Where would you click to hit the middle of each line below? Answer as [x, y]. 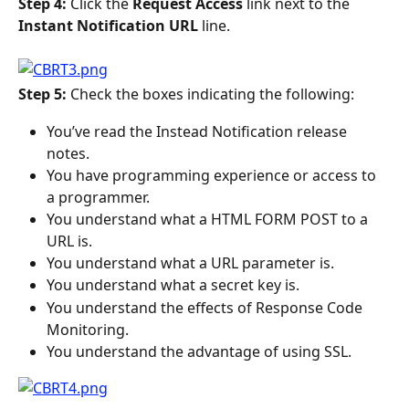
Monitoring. [88, 329]
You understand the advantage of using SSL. [199, 351]
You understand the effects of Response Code [206, 307]
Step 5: [44, 94]
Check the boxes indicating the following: [212, 94]
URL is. [69, 241]
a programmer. [98, 197]
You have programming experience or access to [213, 175]
